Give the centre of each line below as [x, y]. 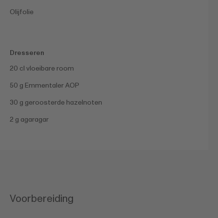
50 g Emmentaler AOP [45, 85]
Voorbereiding [42, 199]
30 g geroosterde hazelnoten [56, 102]
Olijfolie [22, 12]
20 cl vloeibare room [42, 68]
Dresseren [27, 53]
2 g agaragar [29, 119]
